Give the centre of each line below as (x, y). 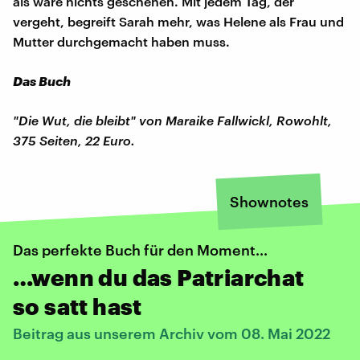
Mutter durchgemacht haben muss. (121, 41)
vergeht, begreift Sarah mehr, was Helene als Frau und (178, 21)
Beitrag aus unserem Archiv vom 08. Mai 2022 (172, 333)
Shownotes (269, 201)
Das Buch (42, 80)
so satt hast (78, 306)
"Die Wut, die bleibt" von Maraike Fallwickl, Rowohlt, (172, 120)
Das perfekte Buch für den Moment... (140, 250)
